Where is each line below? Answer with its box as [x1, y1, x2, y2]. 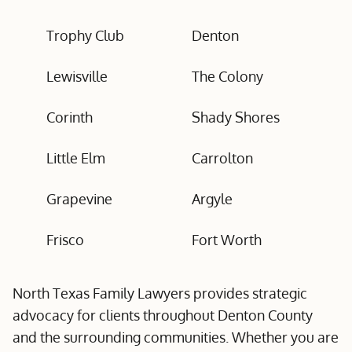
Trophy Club [46, 27, 124, 44]
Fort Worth [192, 231, 262, 248]
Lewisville [46, 68, 108, 85]
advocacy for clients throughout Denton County [13, 306, 313, 324]
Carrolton [192, 149, 253, 167]
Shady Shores [192, 108, 280, 126]
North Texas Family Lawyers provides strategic [13, 284, 307, 302]
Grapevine [46, 190, 112, 207]
